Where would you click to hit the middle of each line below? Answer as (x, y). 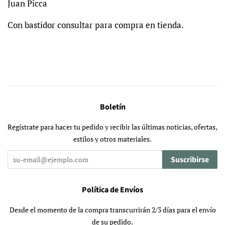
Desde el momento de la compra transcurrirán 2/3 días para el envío (113, 210)
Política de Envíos (113, 190)
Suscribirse (190, 160)
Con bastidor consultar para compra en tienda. (96, 25)
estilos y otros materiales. (113, 139)
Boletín (113, 107)
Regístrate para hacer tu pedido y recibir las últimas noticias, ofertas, (113, 127)
